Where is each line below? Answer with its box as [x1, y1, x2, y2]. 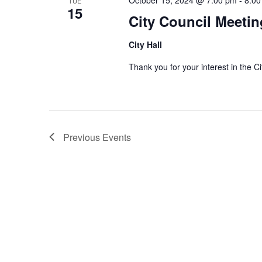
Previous [63, 130, 102, 144]
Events [102, 130, 131, 144]
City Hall [128, 38, 162, 50]
